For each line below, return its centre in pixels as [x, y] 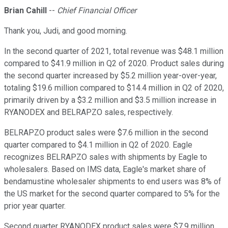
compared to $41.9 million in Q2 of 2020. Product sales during [114, 64]
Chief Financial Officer [97, 11]
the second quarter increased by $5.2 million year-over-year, [110, 76]
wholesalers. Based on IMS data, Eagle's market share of [105, 169]
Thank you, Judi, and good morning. [66, 31]
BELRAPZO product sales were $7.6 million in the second [106, 133]
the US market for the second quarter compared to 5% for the [112, 194]
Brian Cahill [25, 11]
